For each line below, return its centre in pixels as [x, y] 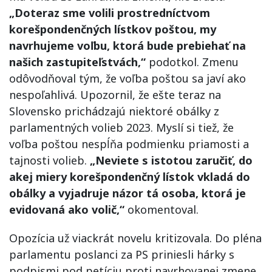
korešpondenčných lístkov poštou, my [113, 29]
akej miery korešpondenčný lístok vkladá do [130, 177]
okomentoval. [161, 209]
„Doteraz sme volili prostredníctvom [110, 13]
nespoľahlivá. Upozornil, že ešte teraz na [115, 95]
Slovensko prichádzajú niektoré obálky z [114, 111]
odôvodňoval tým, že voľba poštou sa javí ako [127, 78]
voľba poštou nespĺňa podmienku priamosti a [129, 144]
